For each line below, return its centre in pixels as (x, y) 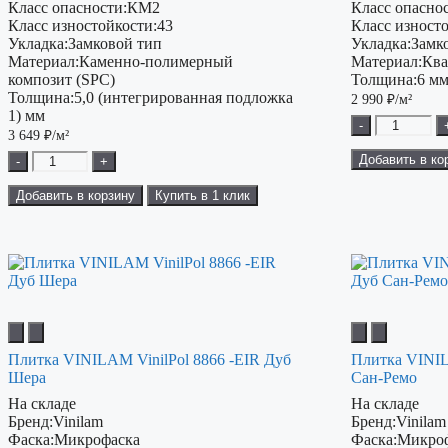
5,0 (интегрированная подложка (183, 98)
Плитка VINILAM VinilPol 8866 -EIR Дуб (149, 360)
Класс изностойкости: (82, 26)
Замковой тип (115, 44)
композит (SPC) (61, 80)
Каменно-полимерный (156, 62)
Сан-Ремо (384, 378)
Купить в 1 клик (202, 196)
